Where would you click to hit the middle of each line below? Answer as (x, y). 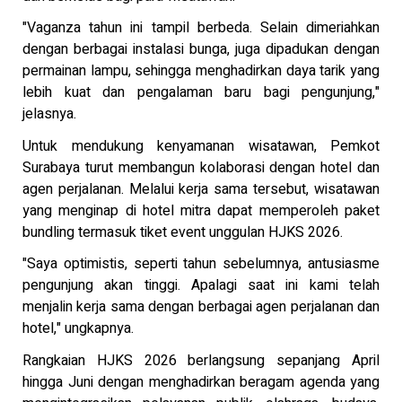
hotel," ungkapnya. (80, 329)
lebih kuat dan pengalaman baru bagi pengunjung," (201, 93)
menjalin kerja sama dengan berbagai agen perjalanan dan (201, 307)
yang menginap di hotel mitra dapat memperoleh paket (201, 210)
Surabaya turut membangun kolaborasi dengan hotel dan (201, 167)
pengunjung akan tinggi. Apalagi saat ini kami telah (201, 286)
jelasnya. (51, 114)
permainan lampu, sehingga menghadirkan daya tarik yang (201, 71)
